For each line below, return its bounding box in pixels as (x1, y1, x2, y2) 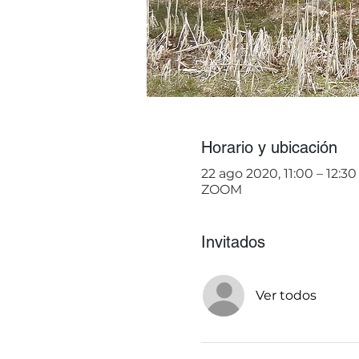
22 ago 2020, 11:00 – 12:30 (200, 165, 357, 181)
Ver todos (255, 287, 317, 303)
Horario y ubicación (200, 137, 337, 157)
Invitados (200, 232, 265, 252)
